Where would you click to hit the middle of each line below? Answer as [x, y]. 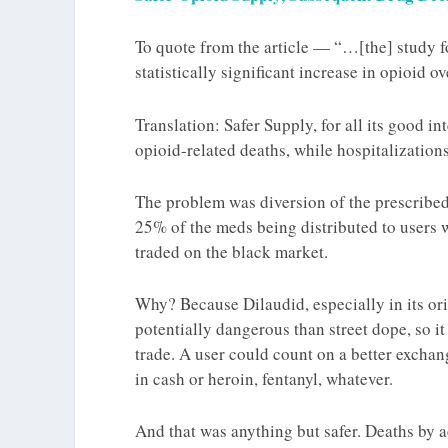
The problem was [197, 201]
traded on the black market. [231, 251]
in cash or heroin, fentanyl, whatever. [264, 378]
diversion [293, 201]
